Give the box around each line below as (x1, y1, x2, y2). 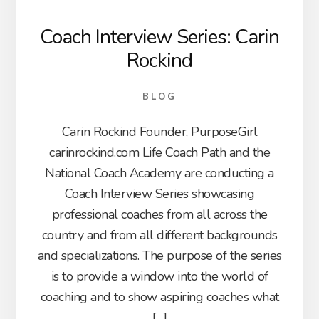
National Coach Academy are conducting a (45, 164, 274, 182)
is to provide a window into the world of (51, 268, 268, 286)
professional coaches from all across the (51, 206, 268, 224)
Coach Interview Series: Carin (40, 23, 279, 51)
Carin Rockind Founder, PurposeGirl (61, 123, 258, 141)
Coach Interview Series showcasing (64, 185, 255, 203)
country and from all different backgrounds (41, 226, 278, 244)
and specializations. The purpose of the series (37, 247, 282, 265)
